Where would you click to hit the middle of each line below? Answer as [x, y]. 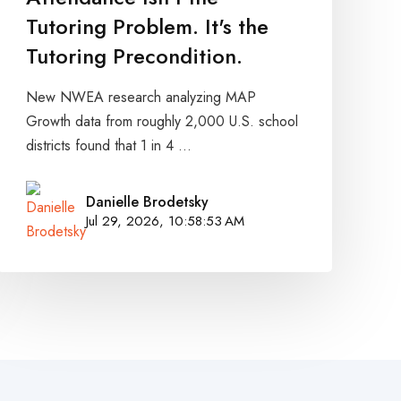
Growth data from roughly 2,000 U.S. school [162, 122]
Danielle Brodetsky [147, 202]
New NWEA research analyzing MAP [141, 98]
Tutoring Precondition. [134, 56]
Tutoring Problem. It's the [147, 27]
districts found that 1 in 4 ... [108, 146]
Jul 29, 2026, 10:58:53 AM [165, 222]
